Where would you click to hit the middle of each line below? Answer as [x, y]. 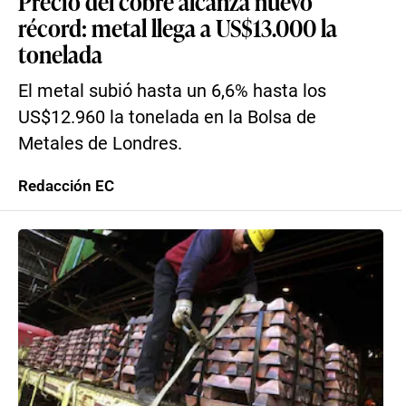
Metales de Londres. [100, 144]
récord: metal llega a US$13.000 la [178, 27]
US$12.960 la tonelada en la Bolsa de [167, 117]
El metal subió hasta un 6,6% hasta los [172, 91]
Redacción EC [66, 186]
